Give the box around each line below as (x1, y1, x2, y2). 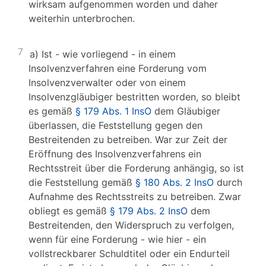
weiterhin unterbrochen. (28, 12, 135, 24)
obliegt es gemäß (28, 205, 110, 217)
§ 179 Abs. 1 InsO (75, 105, 151, 117)
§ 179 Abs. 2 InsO (110, 205, 188, 217)
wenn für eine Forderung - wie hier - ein (28, 233, 206, 245)
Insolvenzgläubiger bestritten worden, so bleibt (28, 91, 240, 103)
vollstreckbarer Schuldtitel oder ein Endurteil (28, 248, 230, 259)
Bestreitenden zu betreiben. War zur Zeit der (28, 134, 227, 145)
